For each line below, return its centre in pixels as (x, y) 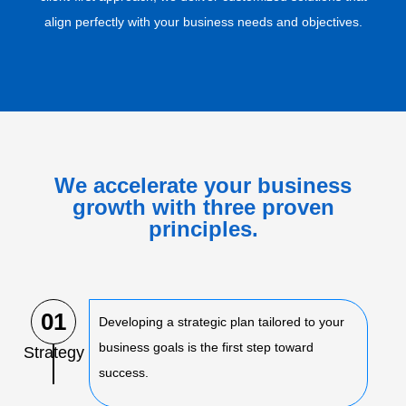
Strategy (53, 352)
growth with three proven (203, 207)
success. (124, 372)
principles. (203, 228)
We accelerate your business (203, 185)
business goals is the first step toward (206, 347)
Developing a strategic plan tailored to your (222, 321)
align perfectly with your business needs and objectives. (203, 22)
